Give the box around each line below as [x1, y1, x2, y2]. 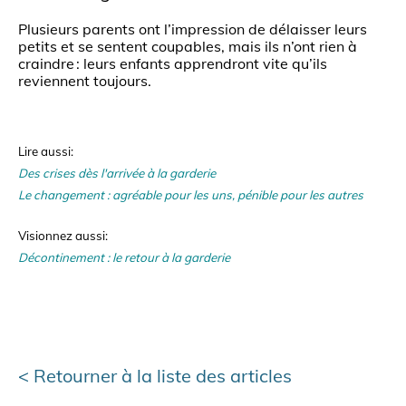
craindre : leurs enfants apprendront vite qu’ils [18, 53, 327, 72]
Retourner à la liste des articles [34, 364, 292, 388]
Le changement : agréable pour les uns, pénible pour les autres [18, 188, 363, 203]
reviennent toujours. [18, 71, 151, 90]
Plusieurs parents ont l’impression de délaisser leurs [18, 19, 367, 38]
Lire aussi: [18, 143, 73, 159]
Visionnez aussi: [18, 227, 108, 243]
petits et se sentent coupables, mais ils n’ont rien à [18, 36, 357, 55]
